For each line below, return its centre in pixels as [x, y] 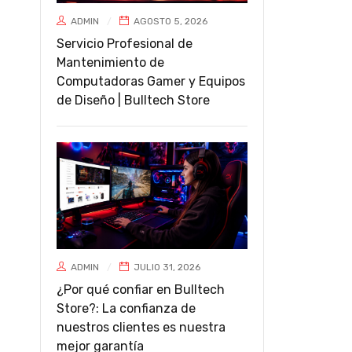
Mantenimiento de [110, 62]
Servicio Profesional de [125, 43]
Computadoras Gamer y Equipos [151, 81]
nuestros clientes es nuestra [141, 328]
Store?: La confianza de [126, 309]
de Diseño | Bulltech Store [133, 100]
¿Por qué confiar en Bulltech [141, 290]
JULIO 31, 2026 [166, 268]
